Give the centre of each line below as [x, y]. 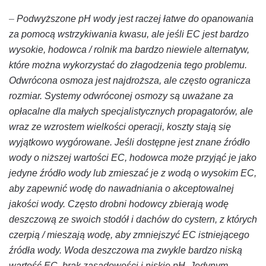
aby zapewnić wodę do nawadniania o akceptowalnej [121, 188]
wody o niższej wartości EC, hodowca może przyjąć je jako [133, 157]
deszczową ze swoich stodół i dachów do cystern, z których [133, 219]
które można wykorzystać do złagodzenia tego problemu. [128, 65]
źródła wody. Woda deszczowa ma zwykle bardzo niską [126, 250]
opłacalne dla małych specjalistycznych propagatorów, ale [131, 111]
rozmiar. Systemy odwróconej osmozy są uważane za [121, 96]
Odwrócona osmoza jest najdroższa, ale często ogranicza [130, 80]
